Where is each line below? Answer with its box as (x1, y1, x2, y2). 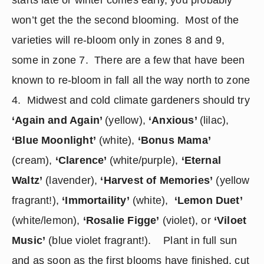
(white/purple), (109, 154, 181, 166)
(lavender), (42, 174, 101, 186)
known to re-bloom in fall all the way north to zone (12, 74, 250, 86)
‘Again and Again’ (12, 114, 105, 126)
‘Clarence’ (55, 154, 110, 166)
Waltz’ (12, 174, 43, 186)
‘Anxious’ (148, 114, 200, 126)
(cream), (12, 154, 55, 166)
